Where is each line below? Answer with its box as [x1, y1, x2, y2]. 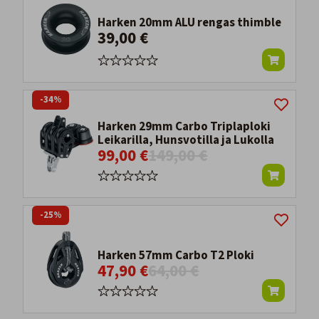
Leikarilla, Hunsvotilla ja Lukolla [98, 132, 275, 150]
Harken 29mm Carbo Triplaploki [98, 118, 271, 136]
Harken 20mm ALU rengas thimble [98, 14, 282, 32]
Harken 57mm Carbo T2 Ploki [98, 247, 255, 265]
